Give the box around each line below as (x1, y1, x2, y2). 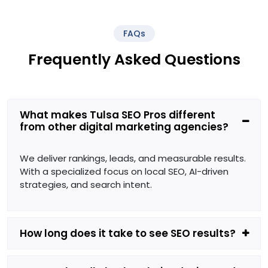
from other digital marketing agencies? (20, 119, 229, 134)
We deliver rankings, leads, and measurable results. (20, 151, 246, 165)
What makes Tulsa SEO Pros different (20, 107, 215, 122)
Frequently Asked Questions (28, 48, 240, 70)
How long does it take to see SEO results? (20, 226, 236, 240)
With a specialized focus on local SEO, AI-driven (20, 165, 229, 178)
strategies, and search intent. (20, 178, 152, 191)
